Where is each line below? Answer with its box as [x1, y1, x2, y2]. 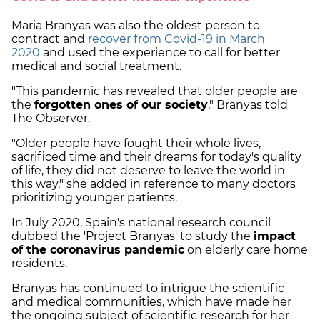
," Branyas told [208, 98, 288, 112]
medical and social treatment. [11, 59, 184, 74]
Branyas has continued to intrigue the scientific [11, 281, 284, 296]
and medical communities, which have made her [11, 295, 291, 309]
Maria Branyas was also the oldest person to [11, 19, 260, 33]
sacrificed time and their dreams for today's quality [11, 150, 301, 164]
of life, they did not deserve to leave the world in [11, 164, 285, 178]
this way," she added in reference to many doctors [11, 177, 296, 191]
